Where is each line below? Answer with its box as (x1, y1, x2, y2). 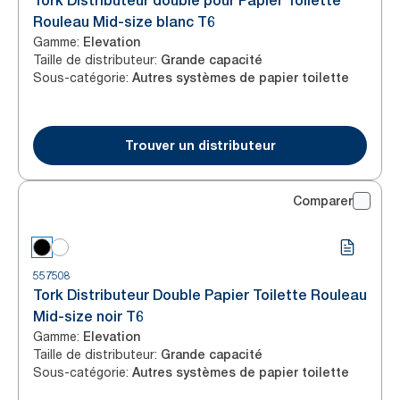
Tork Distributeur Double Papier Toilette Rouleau (33, 287, 367, 304)
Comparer (293, 194, 353, 208)
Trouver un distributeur (124, 137, 276, 153)
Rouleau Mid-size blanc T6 (33, 13, 215, 30)
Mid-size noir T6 (33, 308, 144, 325)
